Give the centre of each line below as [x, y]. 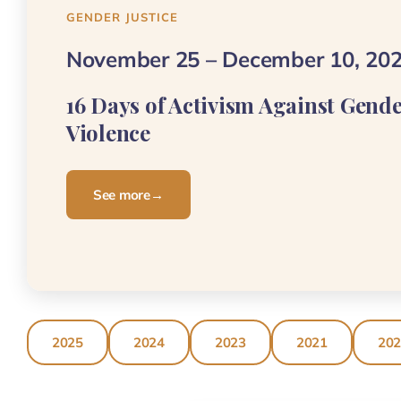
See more [122, 195]
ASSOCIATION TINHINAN [210, 387]
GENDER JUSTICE [122, 17]
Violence [108, 133]
